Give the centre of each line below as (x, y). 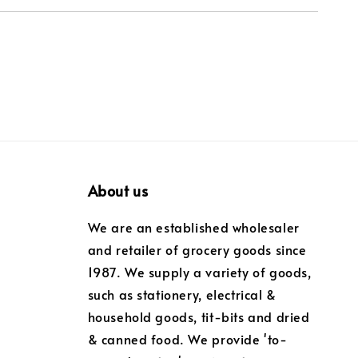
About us (118, 191)
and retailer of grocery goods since (197, 250)
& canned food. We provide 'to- (187, 339)
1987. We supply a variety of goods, (199, 272)
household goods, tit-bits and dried (199, 317)
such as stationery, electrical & (182, 294)
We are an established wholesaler (193, 227)
